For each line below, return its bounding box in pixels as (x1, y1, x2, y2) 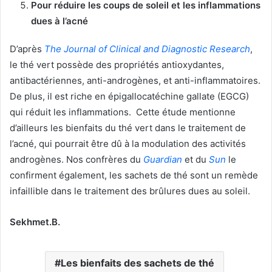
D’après (10, 42, 44, 55)
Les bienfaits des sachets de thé (61, 256, 214, 269)
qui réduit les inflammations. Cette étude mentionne (10, 106, 236, 118)
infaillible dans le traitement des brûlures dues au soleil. (10, 185, 250, 197)
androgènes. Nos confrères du (10, 153, 143, 165)
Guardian (143, 153, 182, 165)
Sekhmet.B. (10, 216, 60, 228)
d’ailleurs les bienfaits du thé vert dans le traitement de (10, 121, 246, 134)
